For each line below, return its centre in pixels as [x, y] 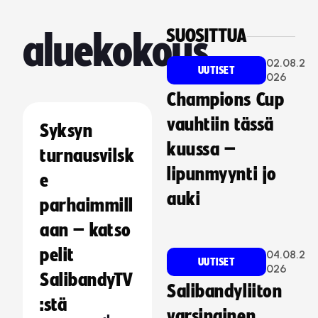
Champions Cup [226, 100]
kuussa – [202, 150]
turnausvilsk [87, 156]
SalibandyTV [87, 280]
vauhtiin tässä [220, 125]
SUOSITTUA [207, 36]
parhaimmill [87, 206]
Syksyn [66, 131]
